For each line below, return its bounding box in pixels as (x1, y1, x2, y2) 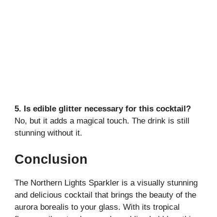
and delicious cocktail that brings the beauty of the (15, 190, 196, 200)
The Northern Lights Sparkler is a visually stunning (15, 178, 198, 187)
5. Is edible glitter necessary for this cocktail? (15, 104, 191, 114)
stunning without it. (15, 128, 82, 138)
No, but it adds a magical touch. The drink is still (15, 116, 189, 126)
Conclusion (15, 152, 88, 167)
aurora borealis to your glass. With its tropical (15, 202, 180, 212)
